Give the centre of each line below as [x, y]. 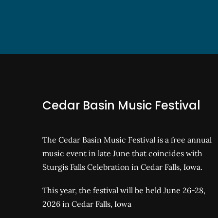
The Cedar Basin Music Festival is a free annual [127, 140]
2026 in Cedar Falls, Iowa [87, 204]
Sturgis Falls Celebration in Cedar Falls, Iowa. [122, 167]
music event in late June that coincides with [122, 153]
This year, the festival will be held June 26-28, [124, 190]
